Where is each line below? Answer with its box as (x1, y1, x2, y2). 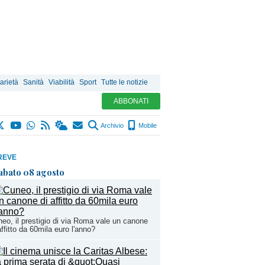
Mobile (137, 122, 157, 129)
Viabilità (49, 78, 75, 86)
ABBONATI (114, 97, 148, 105)
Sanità (23, 78, 44, 86)
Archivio (99, 122, 124, 129)
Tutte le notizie (101, 78, 148, 86)
